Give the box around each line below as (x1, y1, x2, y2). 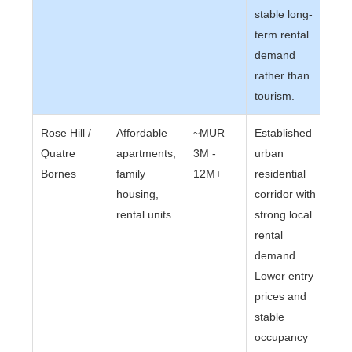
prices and (255, 290, 307, 302)
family (116, 167, 146, 180)
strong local (255, 208, 313, 221)
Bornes (41, 167, 77, 180)
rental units (116, 208, 172, 221)
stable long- (255, 8, 313, 20)
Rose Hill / (41, 126, 92, 139)
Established (255, 126, 313, 139)
